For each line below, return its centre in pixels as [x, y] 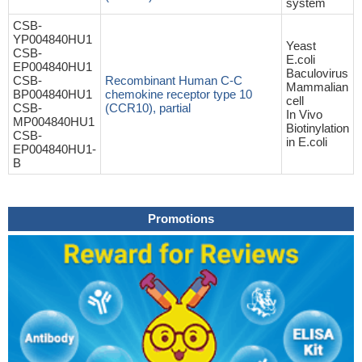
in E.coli [307, 142]
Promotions [181, 219]
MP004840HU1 [54, 122]
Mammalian [317, 87]
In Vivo [304, 114]
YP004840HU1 [53, 39]
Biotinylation [318, 128]
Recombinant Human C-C [174, 80]
